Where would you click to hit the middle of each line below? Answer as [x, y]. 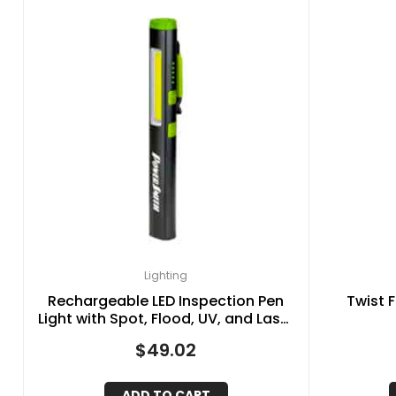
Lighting [166, 275]
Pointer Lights [166, 336]
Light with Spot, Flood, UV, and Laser [166, 318]
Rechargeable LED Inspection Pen [166, 301]
